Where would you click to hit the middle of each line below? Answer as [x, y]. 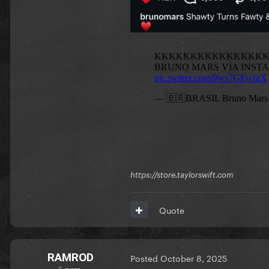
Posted [145, 258]
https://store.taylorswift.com [182, 174]
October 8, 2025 [194, 258]
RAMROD [70, 257]
